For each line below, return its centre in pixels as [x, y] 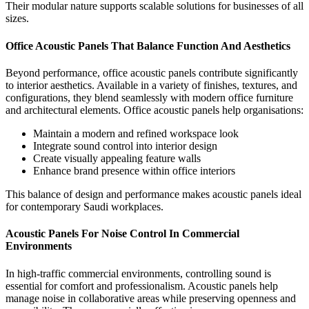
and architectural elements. [63, 110]
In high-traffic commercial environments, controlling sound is [138, 273]
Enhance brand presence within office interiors [134, 171]
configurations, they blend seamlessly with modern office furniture [149, 98]
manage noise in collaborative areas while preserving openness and [151, 298]
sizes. [17, 19]
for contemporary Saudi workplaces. [84, 207]
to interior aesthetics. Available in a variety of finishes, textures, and [151, 85]
